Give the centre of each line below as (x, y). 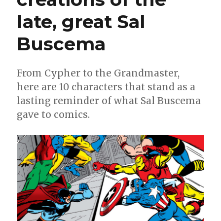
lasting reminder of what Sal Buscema (109, 101)
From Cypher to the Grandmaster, (98, 73)
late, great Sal (81, 22)
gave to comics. (54, 115)
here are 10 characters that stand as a (106, 87)
